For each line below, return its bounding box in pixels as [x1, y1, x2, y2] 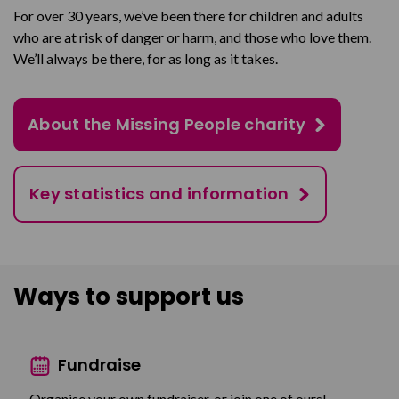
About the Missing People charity [28, 113, 305, 136]
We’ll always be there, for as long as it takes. [13, 50, 278, 68]
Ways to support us [13, 281, 244, 313]
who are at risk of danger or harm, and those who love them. [13, 28, 371, 46]
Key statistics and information [29, 183, 289, 206]
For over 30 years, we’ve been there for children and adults [13, 7, 363, 25]
